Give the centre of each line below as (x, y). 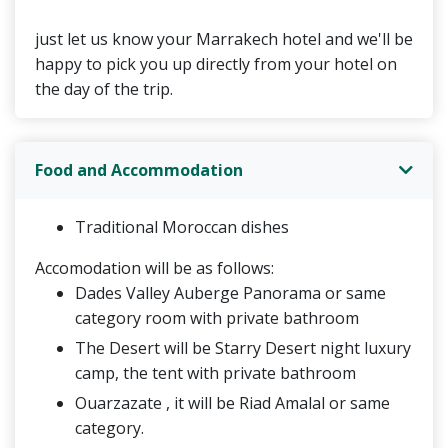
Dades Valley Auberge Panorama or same (230, 292)
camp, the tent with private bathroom (215, 372)
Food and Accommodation (139, 169)
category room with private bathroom (217, 317)
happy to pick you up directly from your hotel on (216, 63)
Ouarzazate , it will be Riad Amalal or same (232, 402)
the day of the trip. (104, 88)
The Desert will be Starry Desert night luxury (243, 347)
